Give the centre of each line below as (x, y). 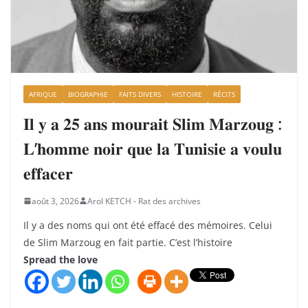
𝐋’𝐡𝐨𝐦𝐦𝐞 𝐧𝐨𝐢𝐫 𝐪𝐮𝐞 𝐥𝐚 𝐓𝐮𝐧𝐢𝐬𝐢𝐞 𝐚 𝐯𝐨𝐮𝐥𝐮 (153, 148)
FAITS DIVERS (140, 94)
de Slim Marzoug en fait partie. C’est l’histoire (128, 242)
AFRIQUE (43, 94)
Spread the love (60, 259)
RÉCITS (224, 94)
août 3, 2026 (55, 201)
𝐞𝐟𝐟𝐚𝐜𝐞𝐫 (48, 173)
